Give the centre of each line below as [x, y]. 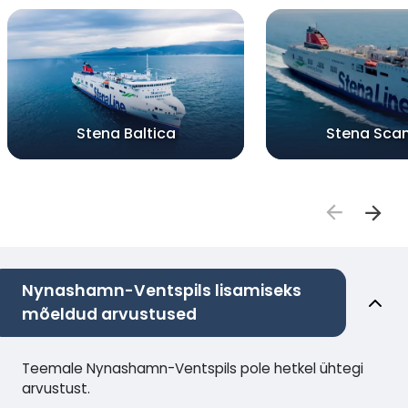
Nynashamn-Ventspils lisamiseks [162, 291]
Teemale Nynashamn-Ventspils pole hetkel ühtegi [193, 369]
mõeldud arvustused [109, 315]
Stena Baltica [126, 134]
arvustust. [56, 389]
